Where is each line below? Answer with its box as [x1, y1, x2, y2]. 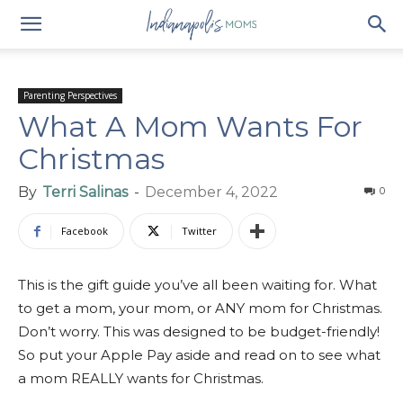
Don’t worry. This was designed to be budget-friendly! [18, 323, 380, 340]
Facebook [61, 224, 108, 237]
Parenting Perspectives [23, 89, 117, 102]
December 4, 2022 [145, 184, 278, 201]
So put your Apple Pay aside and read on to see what [18, 346, 381, 363]
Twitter [182, 224, 217, 237]
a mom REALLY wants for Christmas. [18, 370, 264, 387]
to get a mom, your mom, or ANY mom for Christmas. [18, 300, 382, 317]
